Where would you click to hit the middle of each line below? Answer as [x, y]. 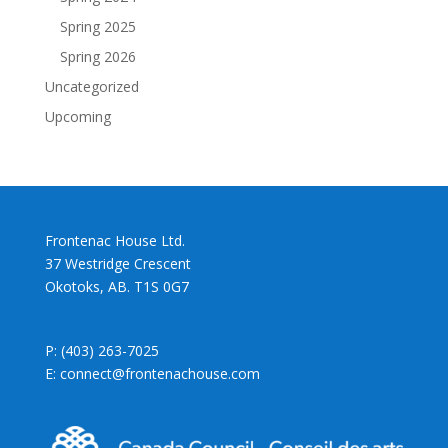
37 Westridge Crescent [117, 263]
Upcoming [77, 116]
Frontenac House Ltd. [114, 240]
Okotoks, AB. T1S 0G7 [116, 286]
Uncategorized [91, 86]
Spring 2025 [97, 26]
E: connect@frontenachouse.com [152, 373]
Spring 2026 [97, 56]
